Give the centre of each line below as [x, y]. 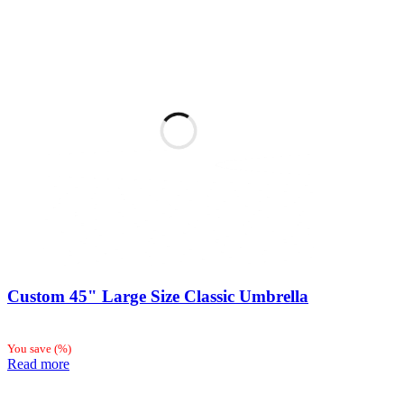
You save [31, 348]
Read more [38, 363]
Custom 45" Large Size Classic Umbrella [158, 297]
